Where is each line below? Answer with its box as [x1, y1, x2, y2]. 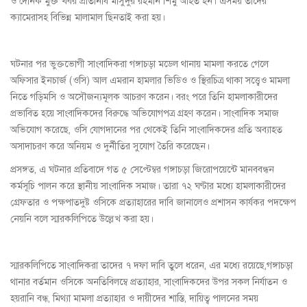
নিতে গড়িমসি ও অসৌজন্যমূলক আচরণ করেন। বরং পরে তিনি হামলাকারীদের [10, 91, 278, 103]
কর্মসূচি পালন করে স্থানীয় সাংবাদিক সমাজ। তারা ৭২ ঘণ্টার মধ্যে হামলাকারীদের [10, 180, 286, 193]
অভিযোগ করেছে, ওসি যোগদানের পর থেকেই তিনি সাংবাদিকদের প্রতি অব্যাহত [10, 124, 282, 136]
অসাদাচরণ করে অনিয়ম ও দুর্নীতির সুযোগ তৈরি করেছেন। [10, 140, 210, 153]
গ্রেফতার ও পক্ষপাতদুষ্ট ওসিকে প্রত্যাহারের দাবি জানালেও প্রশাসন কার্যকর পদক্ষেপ [10, 197, 296, 209]
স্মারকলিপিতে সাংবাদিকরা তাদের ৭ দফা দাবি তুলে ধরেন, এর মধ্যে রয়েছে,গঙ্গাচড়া [10, 260, 293, 272]
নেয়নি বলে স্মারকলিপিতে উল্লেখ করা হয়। [10, 213, 153, 225]
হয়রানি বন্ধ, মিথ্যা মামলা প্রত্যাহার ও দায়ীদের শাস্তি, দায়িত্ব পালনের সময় [10, 293, 258, 305]
